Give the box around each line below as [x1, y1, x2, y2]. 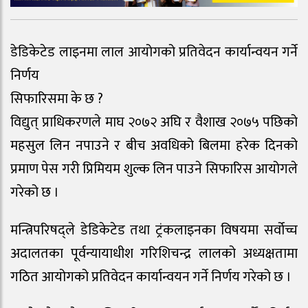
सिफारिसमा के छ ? [10, 87, 103, 111]
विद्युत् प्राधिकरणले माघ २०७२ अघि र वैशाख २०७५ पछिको [10, 111, 298, 135]
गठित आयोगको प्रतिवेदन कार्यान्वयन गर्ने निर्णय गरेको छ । [10, 265, 291, 289]
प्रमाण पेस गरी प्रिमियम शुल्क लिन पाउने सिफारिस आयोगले [10, 157, 298, 181]
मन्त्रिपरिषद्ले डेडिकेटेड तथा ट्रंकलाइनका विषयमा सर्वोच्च [10, 218, 298, 242]
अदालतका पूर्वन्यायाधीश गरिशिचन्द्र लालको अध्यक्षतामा [10, 241, 298, 265]
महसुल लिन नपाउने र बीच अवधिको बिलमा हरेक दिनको [10, 134, 298, 158]
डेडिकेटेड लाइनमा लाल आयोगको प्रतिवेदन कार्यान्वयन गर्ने [10, 41, 298, 65]
